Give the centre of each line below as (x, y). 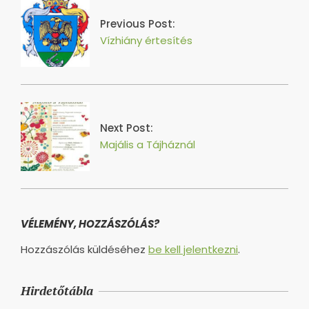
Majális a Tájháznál (148, 144)
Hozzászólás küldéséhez (84, 249)
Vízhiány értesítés (146, 40)
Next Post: (127, 128)
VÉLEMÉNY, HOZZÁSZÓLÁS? (90, 223)
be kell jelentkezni (193, 249)
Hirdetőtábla (57, 291)
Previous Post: (138, 23)
